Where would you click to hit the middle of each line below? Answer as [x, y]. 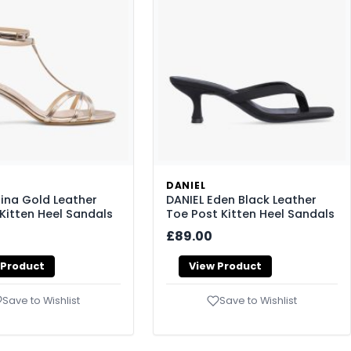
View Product [225, 266]
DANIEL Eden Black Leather [241, 200]
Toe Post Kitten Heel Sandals [250, 214]
